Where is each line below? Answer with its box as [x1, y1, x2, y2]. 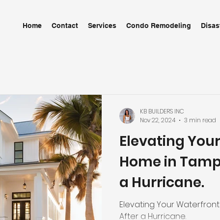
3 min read [184, 116, 216, 124]
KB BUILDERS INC [140, 107, 184, 115]
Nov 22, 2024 [140, 116, 175, 124]
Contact [52, 22, 78, 29]
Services [88, 22, 116, 29]
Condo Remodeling [126, 22, 191, 29]
